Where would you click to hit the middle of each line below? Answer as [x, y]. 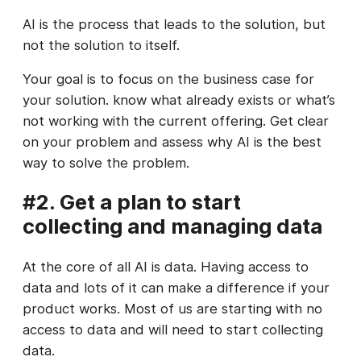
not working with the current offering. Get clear [176, 121]
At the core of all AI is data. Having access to [166, 266]
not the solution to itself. [101, 45]
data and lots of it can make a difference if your [176, 287]
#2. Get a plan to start [132, 202]
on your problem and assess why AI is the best [172, 142]
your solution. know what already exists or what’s [179, 100]
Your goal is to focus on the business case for [168, 79]
